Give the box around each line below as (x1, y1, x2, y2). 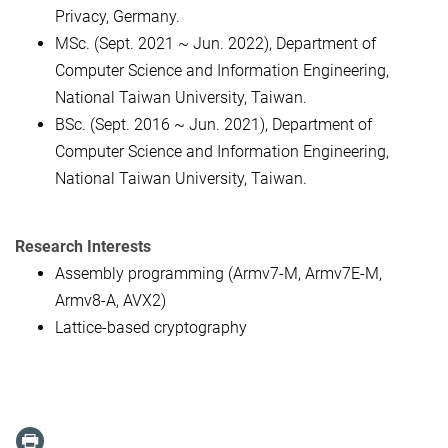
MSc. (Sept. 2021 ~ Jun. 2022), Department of (55, 34, 376, 54)
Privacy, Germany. (55, 7, 180, 27)
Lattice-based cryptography (55, 317, 247, 337)
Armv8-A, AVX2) (55, 290, 166, 310)
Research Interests (15, 236, 151, 256)
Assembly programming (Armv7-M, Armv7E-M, (55, 263, 382, 283)
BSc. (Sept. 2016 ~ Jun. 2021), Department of (55, 115, 372, 135)
